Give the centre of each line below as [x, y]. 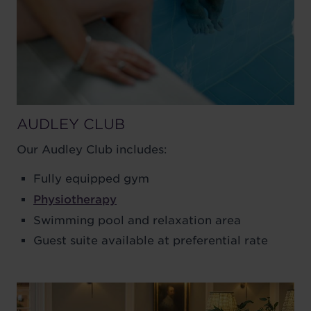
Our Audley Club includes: [92, 150]
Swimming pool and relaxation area [137, 220]
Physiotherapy [75, 200]
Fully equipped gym [91, 179]
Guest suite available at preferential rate [151, 241]
